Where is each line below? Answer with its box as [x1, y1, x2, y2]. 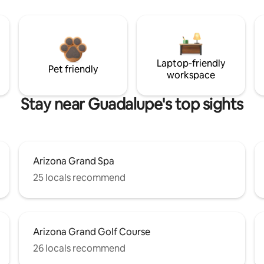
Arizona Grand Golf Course [33, 225, 150, 238]
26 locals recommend [33, 242, 126, 255]
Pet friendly [48, 62, 98, 75]
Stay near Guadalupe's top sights [21, 94, 243, 114]
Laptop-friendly [157, 57, 225, 70]
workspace [167, 68, 215, 81]
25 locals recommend [33, 171, 126, 184]
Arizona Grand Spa [33, 154, 114, 167]
